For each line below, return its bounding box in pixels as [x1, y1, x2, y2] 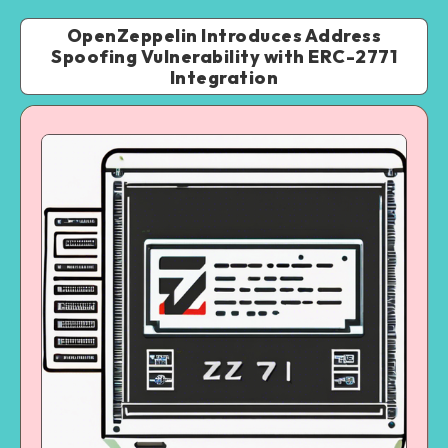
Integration [169, 66, 279, 90]
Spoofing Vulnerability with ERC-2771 [51, 45, 397, 69]
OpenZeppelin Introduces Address [66, 24, 382, 48]
